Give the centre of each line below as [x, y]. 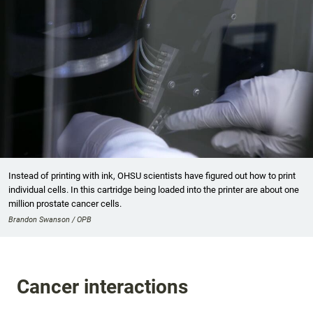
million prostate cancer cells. [65, 203]
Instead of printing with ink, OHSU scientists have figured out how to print [152, 175]
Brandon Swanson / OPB [50, 219]
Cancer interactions [102, 287]
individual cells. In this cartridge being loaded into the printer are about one [154, 189]
